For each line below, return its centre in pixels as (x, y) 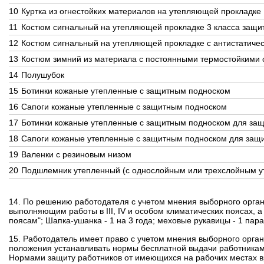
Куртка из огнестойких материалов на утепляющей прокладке (141, 11)
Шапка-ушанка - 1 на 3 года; (100, 220)
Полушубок (43, 75)
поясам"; (26, 220)
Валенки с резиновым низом (76, 154)
